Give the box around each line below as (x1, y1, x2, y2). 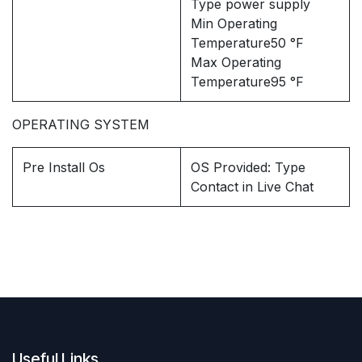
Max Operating (191, 54, 281, 71)
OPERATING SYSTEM (12, 116, 149, 133)
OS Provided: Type (191, 159, 305, 176)
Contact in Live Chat (191, 179, 314, 196)
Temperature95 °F (191, 74, 304, 90)
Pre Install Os (23, 159, 105, 176)
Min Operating (191, 15, 277, 32)
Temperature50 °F (191, 35, 304, 52)
